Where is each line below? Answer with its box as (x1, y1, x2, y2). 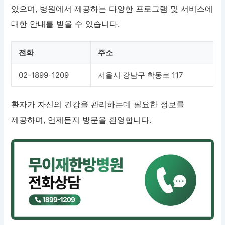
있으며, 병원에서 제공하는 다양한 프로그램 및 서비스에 (11, 3, 213, 14)
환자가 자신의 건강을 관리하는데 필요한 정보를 (11, 99, 185, 109)
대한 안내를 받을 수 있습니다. (11, 18, 120, 29)
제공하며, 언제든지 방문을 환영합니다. (11, 114, 152, 125)
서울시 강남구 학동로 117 (98, 70, 184, 80)
